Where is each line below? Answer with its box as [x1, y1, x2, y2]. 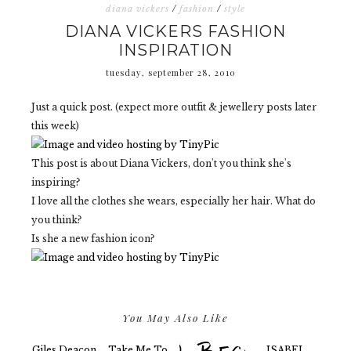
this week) [31, 120, 79, 132]
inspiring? [31, 176, 80, 188]
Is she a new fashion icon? [31, 233, 154, 244]
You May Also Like [122, 311, 229, 324]
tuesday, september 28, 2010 [105, 67, 236, 78]
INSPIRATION [118, 41, 233, 60]
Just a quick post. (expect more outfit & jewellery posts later [31, 101, 317, 113]
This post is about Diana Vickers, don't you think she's [31, 157, 291, 169]
